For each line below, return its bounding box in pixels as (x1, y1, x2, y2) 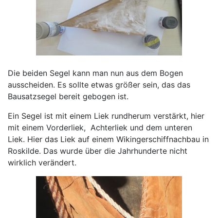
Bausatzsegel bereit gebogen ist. (8, 91, 128, 102)
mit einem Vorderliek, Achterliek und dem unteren (8, 123, 192, 133)
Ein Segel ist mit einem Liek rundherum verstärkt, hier (8, 111, 204, 121)
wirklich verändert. (8, 158, 76, 168)
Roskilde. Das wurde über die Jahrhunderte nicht (8, 146, 187, 156)
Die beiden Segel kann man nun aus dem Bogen (8, 68, 183, 78)
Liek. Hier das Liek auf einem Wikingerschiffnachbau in (8, 134, 209, 145)
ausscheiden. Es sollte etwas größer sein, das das (8, 80, 190, 90)
